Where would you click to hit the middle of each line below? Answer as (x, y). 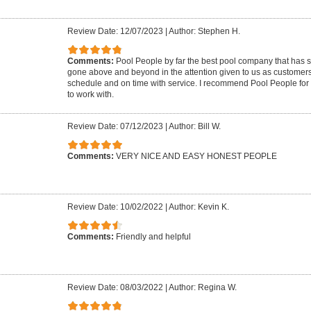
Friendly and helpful (153, 236)
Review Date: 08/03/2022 (115, 288)
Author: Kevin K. (199, 207)
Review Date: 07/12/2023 (115, 127)
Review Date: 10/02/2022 (115, 207)
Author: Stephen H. (204, 32)
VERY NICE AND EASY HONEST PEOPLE (196, 156)
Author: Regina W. (203, 288)
